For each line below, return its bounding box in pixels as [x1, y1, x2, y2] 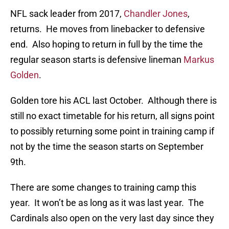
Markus [184, 54, 214, 65]
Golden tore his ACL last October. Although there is [10, 95, 217, 106]
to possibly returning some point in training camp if [10, 126, 214, 137]
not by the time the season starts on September [10, 141, 203, 152]
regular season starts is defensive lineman [10, 54, 184, 65]
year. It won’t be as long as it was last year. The [10, 197, 204, 209]
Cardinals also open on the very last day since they [10, 213, 214, 224]
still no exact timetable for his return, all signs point [10, 110, 215, 122]
